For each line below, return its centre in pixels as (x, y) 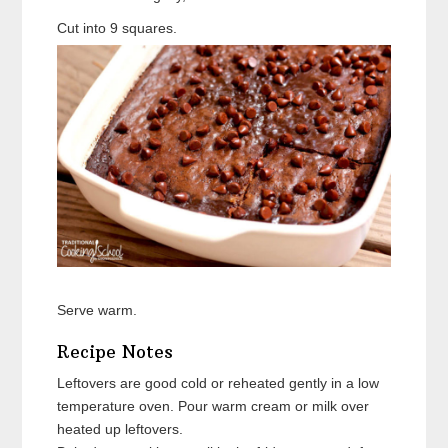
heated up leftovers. (120, 428)
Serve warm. (97, 309)
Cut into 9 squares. (117, 27)
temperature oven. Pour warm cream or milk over (213, 405)
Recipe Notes (115, 351)
